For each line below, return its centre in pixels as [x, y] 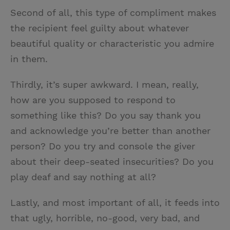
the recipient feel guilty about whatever [100, 28]
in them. [29, 59]
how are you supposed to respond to [93, 100]
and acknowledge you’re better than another [110, 131]
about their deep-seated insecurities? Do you [112, 162]
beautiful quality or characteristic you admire [112, 44]
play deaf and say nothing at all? [83, 177]
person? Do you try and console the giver [103, 146]
